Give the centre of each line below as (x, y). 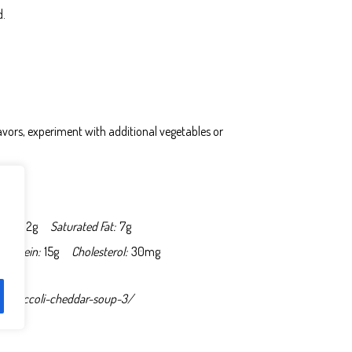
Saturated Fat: (83, 226)
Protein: (22, 251)
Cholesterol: (99, 251)
